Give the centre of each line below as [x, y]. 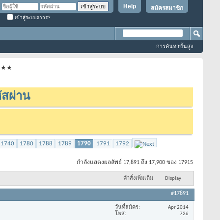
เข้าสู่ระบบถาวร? [32, 17]
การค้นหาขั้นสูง [175, 46]
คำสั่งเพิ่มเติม [138, 178]
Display [173, 178]
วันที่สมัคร [127, 207]
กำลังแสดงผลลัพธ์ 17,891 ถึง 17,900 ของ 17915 [135, 162]
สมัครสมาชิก [167, 8]
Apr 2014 [178, 207]
